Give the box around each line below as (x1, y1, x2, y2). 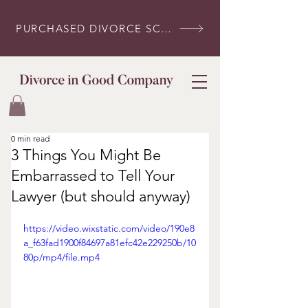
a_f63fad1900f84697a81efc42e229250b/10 (23, 236, 196, 250)
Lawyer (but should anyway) (11, 187, 190, 206)
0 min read (11, 133, 49, 144)
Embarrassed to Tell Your (11, 166, 175, 186)
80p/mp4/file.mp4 (23, 251, 100, 264)
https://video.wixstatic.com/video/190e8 (23, 222, 195, 235)
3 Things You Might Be (11, 146, 161, 165)
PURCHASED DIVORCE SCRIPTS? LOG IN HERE (161, 21, 171, 35)
